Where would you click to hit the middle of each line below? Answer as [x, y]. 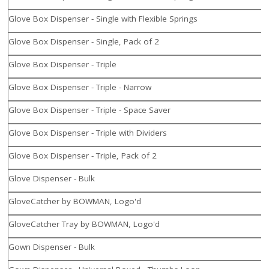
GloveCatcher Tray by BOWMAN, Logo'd [84, 224]
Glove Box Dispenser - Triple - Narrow [80, 87]
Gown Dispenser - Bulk [52, 247]
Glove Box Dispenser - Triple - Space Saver [90, 110]
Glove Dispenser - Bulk [52, 179]
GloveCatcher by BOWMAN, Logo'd [75, 201]
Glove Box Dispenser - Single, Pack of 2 [84, 42]
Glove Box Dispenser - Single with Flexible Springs [103, 19]
